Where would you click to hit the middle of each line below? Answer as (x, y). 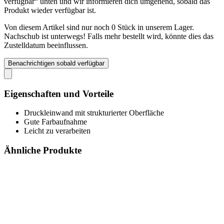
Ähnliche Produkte (43, 150)
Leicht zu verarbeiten (57, 131)
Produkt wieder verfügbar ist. (50, 10)
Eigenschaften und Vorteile (59, 93)
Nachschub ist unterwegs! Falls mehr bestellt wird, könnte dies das (109, 36)
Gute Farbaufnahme (55, 122)
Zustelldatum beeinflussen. (46, 45)
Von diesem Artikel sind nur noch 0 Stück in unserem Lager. (99, 27)
